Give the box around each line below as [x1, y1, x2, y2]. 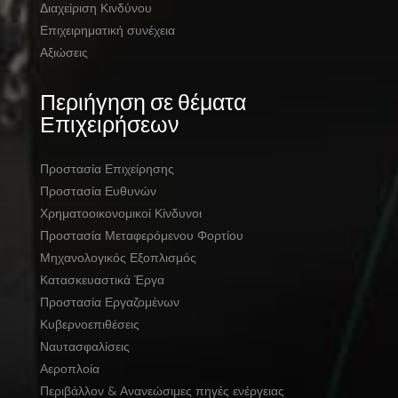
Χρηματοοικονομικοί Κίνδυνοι [39, 204, 202, 223]
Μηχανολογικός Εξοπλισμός [39, 249, 196, 267]
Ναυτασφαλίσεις [39, 338, 130, 356]
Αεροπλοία [39, 360, 99, 378]
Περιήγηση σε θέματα [39, 88, 246, 115]
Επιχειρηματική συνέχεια [39, 21, 175, 40]
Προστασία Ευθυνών [39, 182, 156, 201]
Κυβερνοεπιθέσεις [39, 315, 139, 334]
